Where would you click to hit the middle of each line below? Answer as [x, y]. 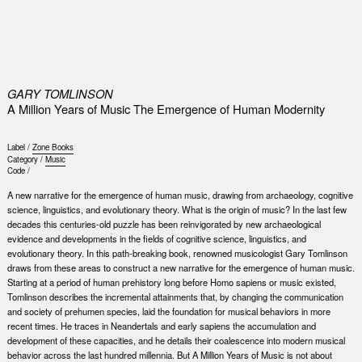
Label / [19, 147]
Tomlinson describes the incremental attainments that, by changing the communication [175, 297]
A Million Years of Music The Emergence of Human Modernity [166, 108]
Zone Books [53, 147]
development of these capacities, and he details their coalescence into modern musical [176, 341]
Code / [18, 171]
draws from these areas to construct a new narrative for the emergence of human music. [181, 268]
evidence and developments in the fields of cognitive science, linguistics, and [156, 239]
